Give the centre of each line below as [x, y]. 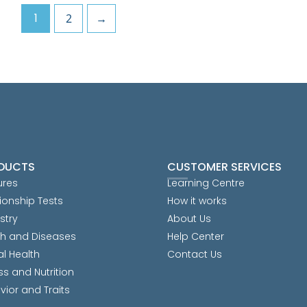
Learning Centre [206, 183]
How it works [197, 201]
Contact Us [195, 254]
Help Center [196, 236]
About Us [189, 219]
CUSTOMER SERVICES [224, 167]
